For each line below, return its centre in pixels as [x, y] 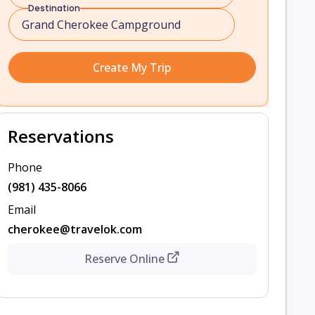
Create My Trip [132, 67]
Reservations [60, 136]
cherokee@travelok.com [75, 229]
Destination [54, 8]
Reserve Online [124, 259]
